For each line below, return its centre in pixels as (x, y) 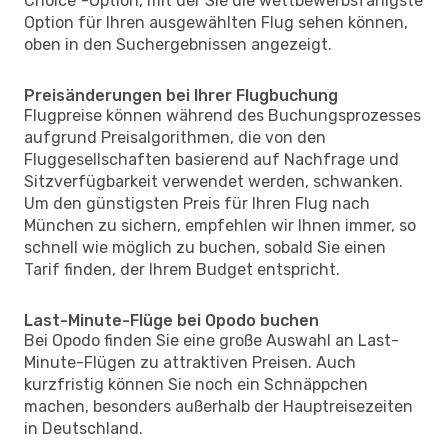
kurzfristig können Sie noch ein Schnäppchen (196, 384)
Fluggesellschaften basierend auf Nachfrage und (211, 159)
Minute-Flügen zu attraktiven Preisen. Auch (190, 362)
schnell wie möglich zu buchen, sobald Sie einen (205, 247)
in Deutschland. (83, 428)
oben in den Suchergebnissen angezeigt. (178, 44)
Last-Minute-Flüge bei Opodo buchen (171, 320)
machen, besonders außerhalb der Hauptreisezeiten (218, 406)
